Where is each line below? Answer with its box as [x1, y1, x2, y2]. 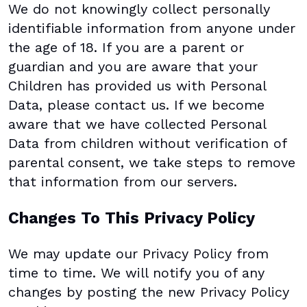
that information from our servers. [8, 173, 237, 191]
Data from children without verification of [8, 135, 286, 152]
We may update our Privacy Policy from [8, 245, 269, 262]
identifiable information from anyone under [8, 20, 295, 37]
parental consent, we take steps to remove [8, 154, 295, 171]
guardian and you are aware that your [8, 58, 258, 75]
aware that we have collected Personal [8, 116, 266, 133]
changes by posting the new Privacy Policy [8, 283, 289, 300]
